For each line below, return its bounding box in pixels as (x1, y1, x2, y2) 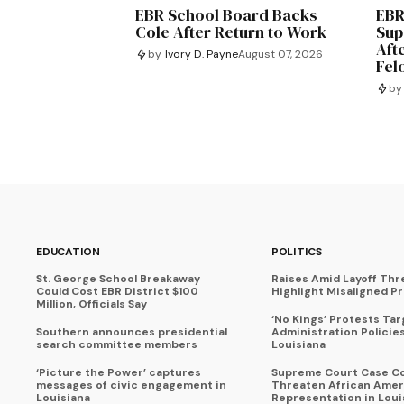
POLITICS (271, 244, 322, 260)
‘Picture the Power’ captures (36, 365, 201, 381)
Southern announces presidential (36, 325, 227, 340)
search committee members (36, 337, 197, 353)
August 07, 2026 (237, 46, 323, 61)
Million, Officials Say (36, 297, 147, 312)
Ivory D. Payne (164, 46, 238, 61)
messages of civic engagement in (36, 378, 226, 393)
